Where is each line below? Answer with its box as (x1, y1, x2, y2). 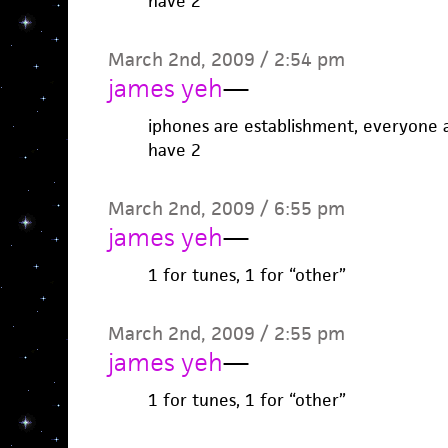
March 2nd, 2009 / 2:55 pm (107, 321, 345, 346)
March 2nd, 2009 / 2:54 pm (107, 47, 345, 72)
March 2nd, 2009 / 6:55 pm (107, 196, 345, 221)
